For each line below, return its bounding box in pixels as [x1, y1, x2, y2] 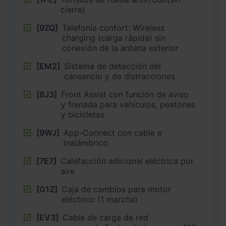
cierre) [61, 5, 85, 15]
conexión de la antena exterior [62, 43, 179, 53]
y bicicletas [61, 109, 104, 120]
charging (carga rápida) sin [62, 33, 165, 43]
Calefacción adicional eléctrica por [61, 156, 194, 166]
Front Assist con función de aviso [61, 89, 189, 100]
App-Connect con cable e [64, 128, 162, 138]
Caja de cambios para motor [62, 184, 171, 195]
